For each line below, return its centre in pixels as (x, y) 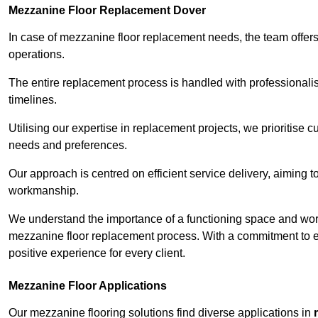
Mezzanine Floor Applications (88, 286)
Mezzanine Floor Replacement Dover (107, 11)
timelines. (33, 100)
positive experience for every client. (97, 253)
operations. (37, 55)
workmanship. (44, 191)
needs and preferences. (68, 146)
